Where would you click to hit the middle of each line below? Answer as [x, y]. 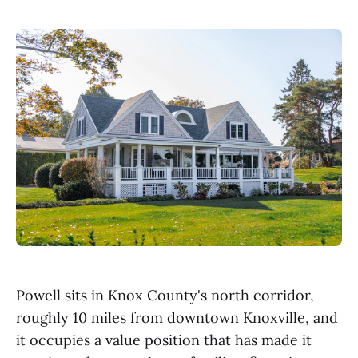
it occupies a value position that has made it [164, 340]
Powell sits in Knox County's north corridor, [165, 295]
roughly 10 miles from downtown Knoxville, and [177, 318]
